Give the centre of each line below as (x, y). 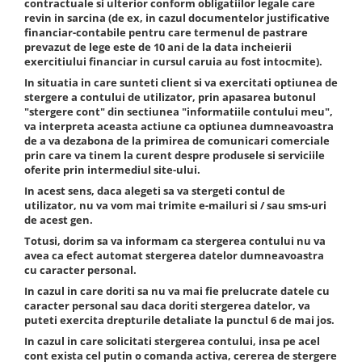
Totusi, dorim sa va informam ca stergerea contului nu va (175, 241)
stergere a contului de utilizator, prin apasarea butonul (170, 97)
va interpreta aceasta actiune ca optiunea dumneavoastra (179, 126)
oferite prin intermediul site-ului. (112, 170)
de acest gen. (59, 220)
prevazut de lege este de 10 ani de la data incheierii (158, 47)
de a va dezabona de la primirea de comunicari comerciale (177, 141)
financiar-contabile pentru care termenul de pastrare (166, 32)
